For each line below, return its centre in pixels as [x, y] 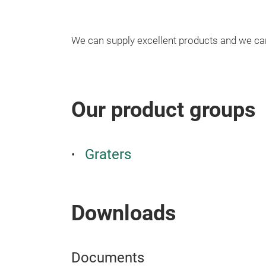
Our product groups [164, 110]
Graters [108, 154]
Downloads [124, 213]
